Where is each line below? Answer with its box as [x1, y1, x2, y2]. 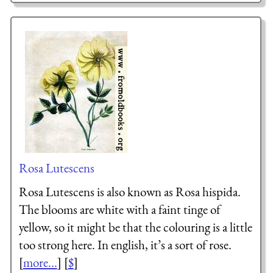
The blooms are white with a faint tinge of [18, 201, 221, 218]
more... [23, 254, 57, 271]
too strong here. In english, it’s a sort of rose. [18, 236, 232, 253]
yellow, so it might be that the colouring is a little [18, 219, 252, 236]
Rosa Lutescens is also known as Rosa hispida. [18, 183, 241, 200]
